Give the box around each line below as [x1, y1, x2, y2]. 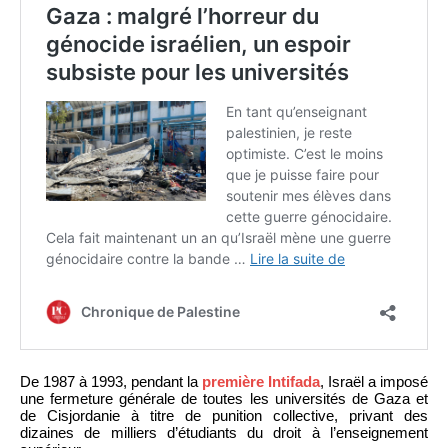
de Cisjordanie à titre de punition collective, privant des [20, 406, 428, 424]
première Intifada [202, 372, 320, 390]
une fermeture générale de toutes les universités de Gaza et [20, 389, 428, 407]
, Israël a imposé [320, 372, 428, 390]
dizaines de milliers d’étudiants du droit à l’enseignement [20, 423, 428, 441]
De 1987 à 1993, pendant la [20, 372, 202, 390]
